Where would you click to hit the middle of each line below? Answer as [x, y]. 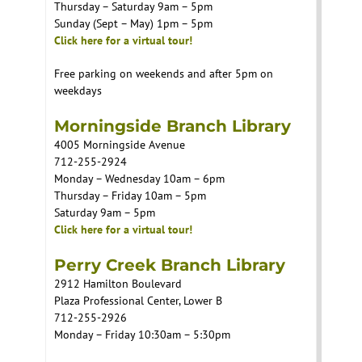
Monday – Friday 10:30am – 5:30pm [142, 335]
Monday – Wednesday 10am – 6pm [139, 179]
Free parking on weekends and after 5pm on [164, 74]
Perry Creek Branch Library [170, 265]
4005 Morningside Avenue [120, 145]
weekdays [78, 91]
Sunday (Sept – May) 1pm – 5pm [133, 24]
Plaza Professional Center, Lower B [138, 301]
